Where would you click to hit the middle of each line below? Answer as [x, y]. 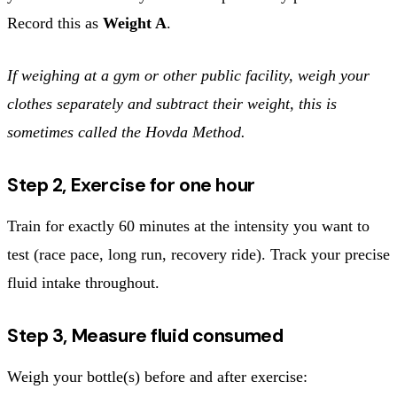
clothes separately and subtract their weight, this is [172, 103]
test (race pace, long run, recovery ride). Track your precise [198, 254]
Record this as [55, 23]
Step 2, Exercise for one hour [131, 185]
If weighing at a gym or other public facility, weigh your [188, 75]
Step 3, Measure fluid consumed [145, 335]
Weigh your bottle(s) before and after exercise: [157, 376]
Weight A [135, 23]
